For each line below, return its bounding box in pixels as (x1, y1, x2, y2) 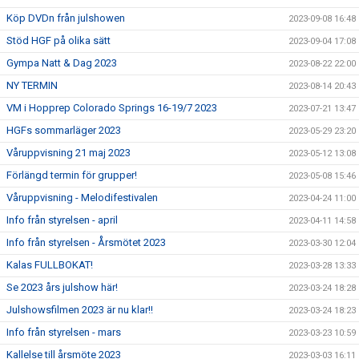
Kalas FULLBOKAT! (6, 259, 93, 271)
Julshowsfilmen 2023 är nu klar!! (6, 304, 153, 316)
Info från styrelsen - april (6, 214, 118, 226)
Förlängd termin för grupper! (6, 169, 137, 181)
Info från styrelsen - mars (6, 326, 121, 338)
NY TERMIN (6, 79, 58, 91)
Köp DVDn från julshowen (6, 12, 125, 24)
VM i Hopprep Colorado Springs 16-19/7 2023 (6, 102, 217, 114)
